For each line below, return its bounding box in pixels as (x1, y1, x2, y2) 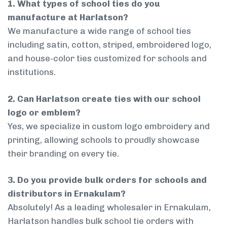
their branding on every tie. (8, 148, 119, 159)
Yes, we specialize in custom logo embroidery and (8, 121, 210, 131)
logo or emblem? (8, 107, 81, 118)
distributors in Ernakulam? (8, 188, 126, 199)
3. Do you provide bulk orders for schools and (8, 175, 207, 185)
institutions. (8, 67, 56, 78)
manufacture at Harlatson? (8, 12, 128, 23)
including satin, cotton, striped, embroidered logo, (8, 40, 211, 50)
